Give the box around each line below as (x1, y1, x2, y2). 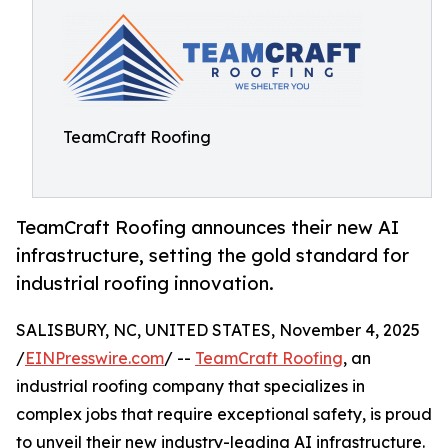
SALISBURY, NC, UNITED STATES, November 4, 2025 (16, 320, 420, 341)
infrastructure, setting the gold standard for (16, 244, 409, 267)
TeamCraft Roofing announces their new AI (16, 216, 399, 239)
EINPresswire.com (25, 348, 164, 369)
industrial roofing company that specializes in (16, 376, 365, 397)
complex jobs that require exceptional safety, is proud (16, 404, 432, 425)
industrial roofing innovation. (16, 272, 274, 295)
